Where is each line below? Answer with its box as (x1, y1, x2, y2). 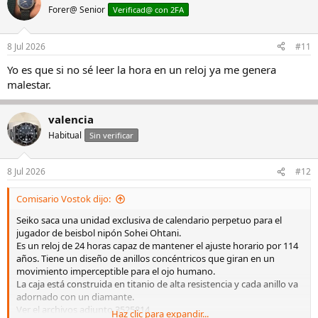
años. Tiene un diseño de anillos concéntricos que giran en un (16, 252, 275, 265)
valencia (48, 111, 94, 126)
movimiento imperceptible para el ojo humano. (16, 265, 215, 278)
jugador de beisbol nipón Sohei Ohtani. (16, 226, 181, 240)
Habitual (48, 128, 82, 141)
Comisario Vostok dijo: (16, 192, 111, 206)
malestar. (7, 77, 51, 92)
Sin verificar (89, 129, 133, 141)
